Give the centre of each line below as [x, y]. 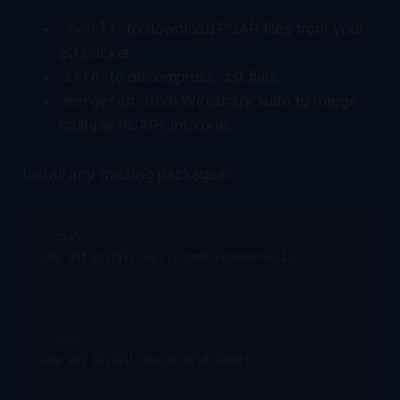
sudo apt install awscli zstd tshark [144, 359]
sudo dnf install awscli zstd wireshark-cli [165, 257]
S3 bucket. [97, 52]
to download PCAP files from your [243, 28]
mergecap [100, 101]
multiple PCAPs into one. [145, 125]
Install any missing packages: [126, 174]
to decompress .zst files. [193, 76]
